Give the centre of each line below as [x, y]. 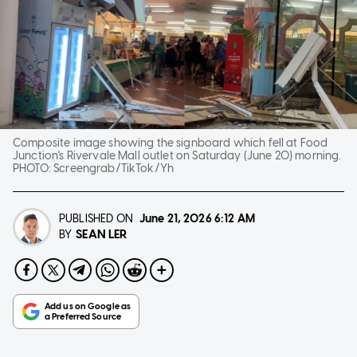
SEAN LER [102, 234]
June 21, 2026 [175, 218]
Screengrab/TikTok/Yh [114, 168]
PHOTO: [33, 168]
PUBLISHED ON [96, 218]
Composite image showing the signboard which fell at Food [171, 143]
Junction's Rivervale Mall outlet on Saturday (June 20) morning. [177, 155]
